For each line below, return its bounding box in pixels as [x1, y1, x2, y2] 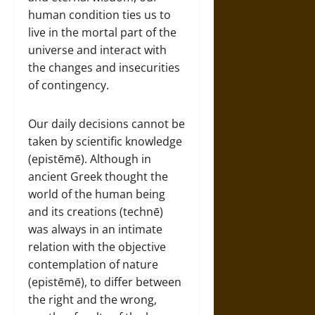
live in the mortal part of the [28, 25, 176, 40]
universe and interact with [28, 42, 167, 58]
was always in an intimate [28, 221, 162, 237]
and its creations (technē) [28, 204, 163, 219]
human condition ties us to [28, 7, 171, 22]
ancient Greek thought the [28, 169, 168, 184]
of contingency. [28, 77, 109, 93]
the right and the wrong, [28, 292, 157, 307]
